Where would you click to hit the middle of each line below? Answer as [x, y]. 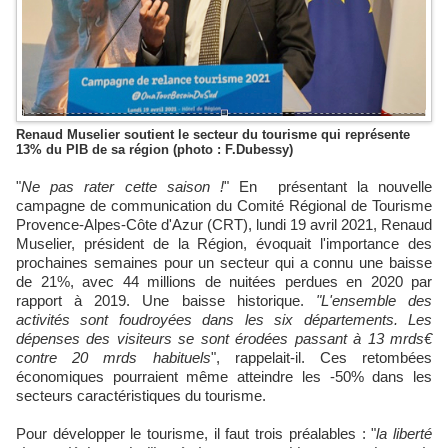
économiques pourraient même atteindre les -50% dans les [224, 377]
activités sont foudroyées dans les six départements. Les [224, 320]
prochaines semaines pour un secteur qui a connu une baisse [224, 263]
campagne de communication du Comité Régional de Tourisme [224, 206]
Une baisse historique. [229, 301]
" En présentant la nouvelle [328, 187]
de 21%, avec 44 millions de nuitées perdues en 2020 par [224, 282]
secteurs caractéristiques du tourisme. [141, 396]
